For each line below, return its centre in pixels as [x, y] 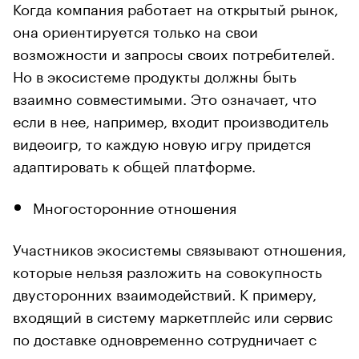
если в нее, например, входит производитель [171, 119]
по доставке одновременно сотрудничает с [165, 337]
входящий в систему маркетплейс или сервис [173, 315]
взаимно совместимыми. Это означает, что [165, 97]
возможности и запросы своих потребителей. [174, 52]
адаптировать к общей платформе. [134, 164]
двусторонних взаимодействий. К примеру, [165, 292]
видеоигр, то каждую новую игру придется [162, 141]
